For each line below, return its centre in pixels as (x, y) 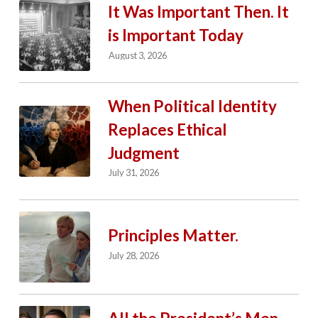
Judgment (143, 153)
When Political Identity (192, 106)
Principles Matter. (173, 236)
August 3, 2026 (138, 55)
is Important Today (175, 35)
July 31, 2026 (134, 173)
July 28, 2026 (134, 255)
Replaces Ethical (167, 129)
